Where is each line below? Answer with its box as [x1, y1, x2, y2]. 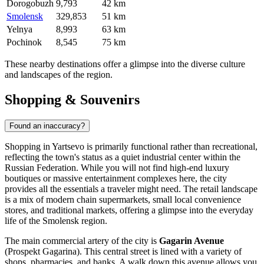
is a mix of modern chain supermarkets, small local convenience [5, 194, 241, 204]
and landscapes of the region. [5, 69, 113, 80]
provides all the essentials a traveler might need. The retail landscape [5, 183, 258, 194]
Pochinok [6, 37, 42, 47]
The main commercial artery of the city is [5, 235, 159, 246]
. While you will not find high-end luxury [76, 162, 229, 173]
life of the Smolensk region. [5, 215, 107, 226]
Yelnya [6, 24, 32, 34]
